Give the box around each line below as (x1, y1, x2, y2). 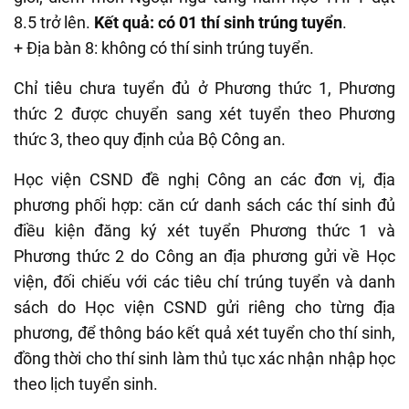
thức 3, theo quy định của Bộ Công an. (14, 129, 286, 149)
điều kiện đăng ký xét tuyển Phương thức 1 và (14, 220, 395, 240)
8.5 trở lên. (14, 12, 94, 32)
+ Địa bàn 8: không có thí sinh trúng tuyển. (14, 37, 314, 58)
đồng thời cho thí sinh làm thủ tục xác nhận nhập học (14, 348, 395, 368)
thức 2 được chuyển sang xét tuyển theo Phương (14, 103, 395, 123)
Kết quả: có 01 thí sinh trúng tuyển (94, 12, 342, 32)
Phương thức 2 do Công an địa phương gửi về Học (14, 246, 395, 266)
